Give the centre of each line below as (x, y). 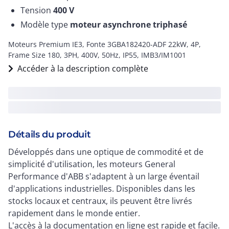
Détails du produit (50, 134)
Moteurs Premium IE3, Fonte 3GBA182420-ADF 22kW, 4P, (105, 44)
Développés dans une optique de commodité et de (106, 152)
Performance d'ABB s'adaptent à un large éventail (104, 176)
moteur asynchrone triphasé (129, 25)
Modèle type (45, 25)
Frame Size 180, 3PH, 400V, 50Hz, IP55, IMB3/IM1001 (97, 55)
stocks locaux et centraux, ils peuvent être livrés (100, 201)
